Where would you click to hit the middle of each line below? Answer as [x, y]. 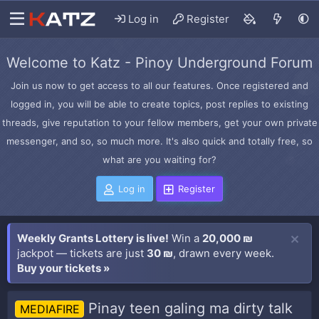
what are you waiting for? [159, 159]
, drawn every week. [224, 253]
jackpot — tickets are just [82, 253]
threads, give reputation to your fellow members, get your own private [159, 122]
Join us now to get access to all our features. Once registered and [159, 85]
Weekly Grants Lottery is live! [93, 238]
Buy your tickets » [63, 268]
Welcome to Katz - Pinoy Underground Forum [159, 63]
